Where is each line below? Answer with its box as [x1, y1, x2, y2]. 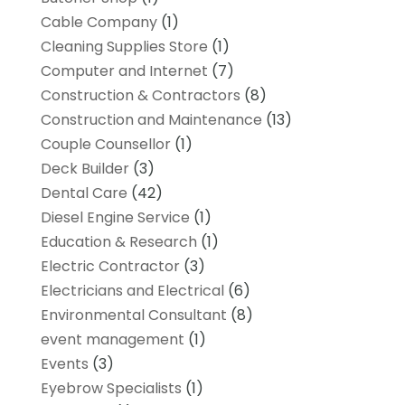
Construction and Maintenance [40, 108, 262, 130]
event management [40, 328, 184, 350]
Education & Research [40, 231, 197, 252]
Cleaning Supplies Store [40, 35, 208, 57]
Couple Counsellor [40, 133, 171, 155]
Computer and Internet [40, 60, 208, 81]
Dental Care [40, 182, 127, 203]
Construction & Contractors [40, 84, 240, 106]
